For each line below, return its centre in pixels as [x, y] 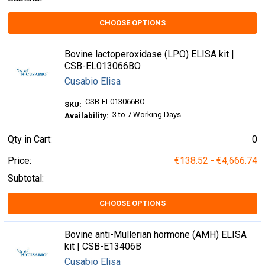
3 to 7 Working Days [147, 115]
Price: [20, 161]
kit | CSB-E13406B [103, 247]
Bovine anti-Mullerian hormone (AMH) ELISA [156, 235]
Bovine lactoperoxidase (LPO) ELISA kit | [150, 54]
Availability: [87, 115]
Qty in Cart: [30, 140]
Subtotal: [26, 179]
